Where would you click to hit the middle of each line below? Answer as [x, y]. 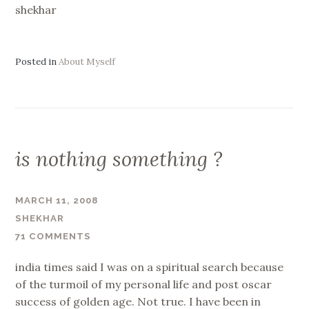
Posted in [37, 61]
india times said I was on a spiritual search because [150, 267]
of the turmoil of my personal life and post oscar [144, 284]
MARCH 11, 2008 [57, 200]
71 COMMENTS [53, 237]
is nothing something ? [119, 159]
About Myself [87, 61]
